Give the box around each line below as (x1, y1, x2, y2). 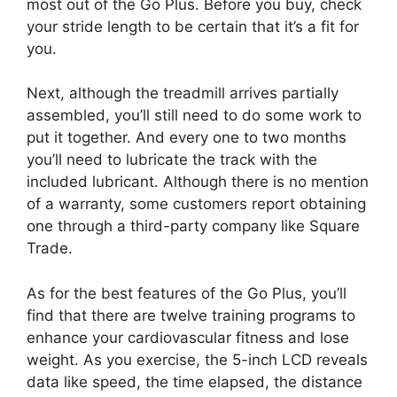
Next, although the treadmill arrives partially (27, 84, 339, 102)
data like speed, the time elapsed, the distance (27, 372, 362, 391)
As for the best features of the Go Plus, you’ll (27, 284, 346, 302)
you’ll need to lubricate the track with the (27, 151, 317, 168)
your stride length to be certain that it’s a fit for (27, 17, 359, 35)
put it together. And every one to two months (27, 128, 346, 146)
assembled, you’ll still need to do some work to (27, 106, 362, 124)
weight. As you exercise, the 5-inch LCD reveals (27, 350, 368, 369)
